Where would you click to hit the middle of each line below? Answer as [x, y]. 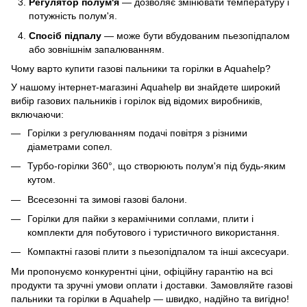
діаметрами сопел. [70, 146]
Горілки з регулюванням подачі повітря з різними [137, 133]
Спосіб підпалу [65, 35]
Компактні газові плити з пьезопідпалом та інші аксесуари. [158, 252]
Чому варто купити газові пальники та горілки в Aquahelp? [141, 68]
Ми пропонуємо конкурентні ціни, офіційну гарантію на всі [142, 271]
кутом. [41, 180]
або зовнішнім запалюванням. [97, 49]
